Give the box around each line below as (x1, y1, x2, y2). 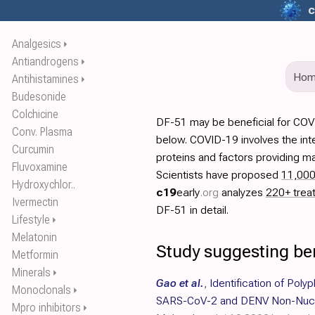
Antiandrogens (12, 55, 79, 68)
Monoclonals (12, 283, 71, 297)
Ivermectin (12, 195, 58, 209)
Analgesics (12, 37, 61, 51)
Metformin (12, 248, 58, 262)
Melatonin (12, 231, 57, 244)
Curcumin (12, 143, 54, 156)
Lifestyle (12, 213, 50, 226)
